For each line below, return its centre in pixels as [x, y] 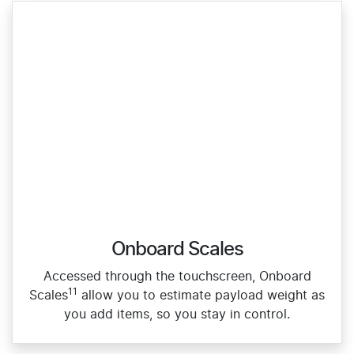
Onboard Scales [177, 250]
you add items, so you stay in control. [177, 315]
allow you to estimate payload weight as [201, 296]
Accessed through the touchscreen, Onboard [177, 277]
